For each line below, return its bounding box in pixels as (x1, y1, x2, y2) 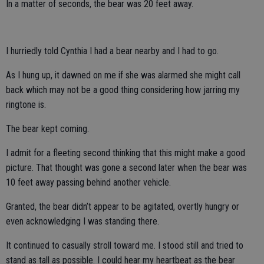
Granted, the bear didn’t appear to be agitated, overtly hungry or (6, 201, 239, 212)
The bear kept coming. (6, 123, 89, 134)
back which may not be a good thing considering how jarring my (6, 84, 240, 95)
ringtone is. (6, 99, 46, 110)
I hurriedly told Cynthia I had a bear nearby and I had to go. (6, 45, 219, 57)
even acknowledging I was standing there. (6, 216, 159, 227)
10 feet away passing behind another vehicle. (6, 177, 171, 188)
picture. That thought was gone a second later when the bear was (6, 162, 247, 173)
